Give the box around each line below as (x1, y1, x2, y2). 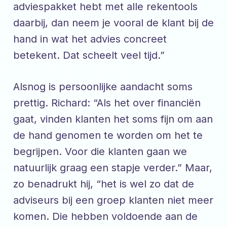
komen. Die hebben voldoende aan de (13, 210, 198, 223)
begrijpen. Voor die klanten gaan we (13, 145, 187, 158)
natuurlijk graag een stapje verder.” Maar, (13, 162, 212, 174)
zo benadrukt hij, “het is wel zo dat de (13, 178, 194, 191)
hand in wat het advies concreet (13, 33, 167, 46)
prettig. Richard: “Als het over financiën (13, 97, 201, 109)
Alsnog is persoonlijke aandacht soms (13, 81, 193, 93)
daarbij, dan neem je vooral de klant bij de (13, 17, 214, 29)
